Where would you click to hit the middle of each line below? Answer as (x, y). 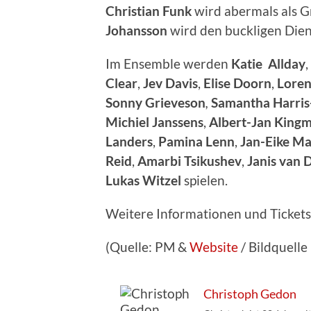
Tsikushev (213, 160)
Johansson (136, 30)
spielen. (206, 180)
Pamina (180, 141)
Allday (287, 63)
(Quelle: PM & (148, 246)
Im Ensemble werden (168, 63)
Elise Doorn (236, 83)
